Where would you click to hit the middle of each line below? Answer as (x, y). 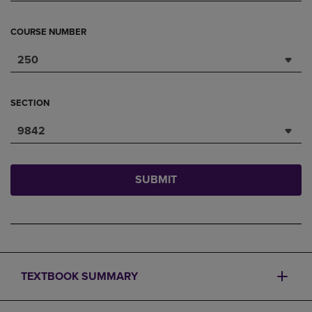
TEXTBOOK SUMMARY (79, 276)
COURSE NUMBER (48, 32)
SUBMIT (156, 180)
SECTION (30, 103)
